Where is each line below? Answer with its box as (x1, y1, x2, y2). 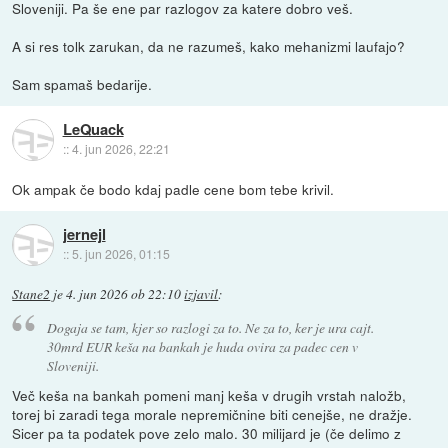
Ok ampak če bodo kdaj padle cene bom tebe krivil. (12, 179, 335, 200)
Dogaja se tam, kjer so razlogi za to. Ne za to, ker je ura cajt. (46, 317, 374, 337)
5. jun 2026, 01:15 (71, 245, 170, 263)
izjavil (184, 285, 219, 304)
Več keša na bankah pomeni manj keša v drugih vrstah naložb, (12, 384, 407, 405)
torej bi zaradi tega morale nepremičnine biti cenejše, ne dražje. (12, 403, 413, 424)
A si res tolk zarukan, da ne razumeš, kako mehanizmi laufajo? (12, 36, 406, 57)
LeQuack (62, 118, 124, 141)
